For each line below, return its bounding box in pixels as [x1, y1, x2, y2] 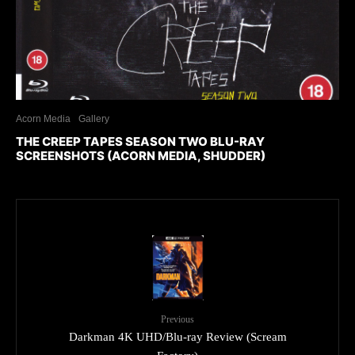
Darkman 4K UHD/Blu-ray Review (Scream [68, 330, 287, 343]
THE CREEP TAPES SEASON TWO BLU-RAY [16, 134, 265, 150]
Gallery [78, 113, 109, 125]
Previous [161, 313, 194, 325]
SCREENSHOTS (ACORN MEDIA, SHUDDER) [16, 148, 265, 164]
